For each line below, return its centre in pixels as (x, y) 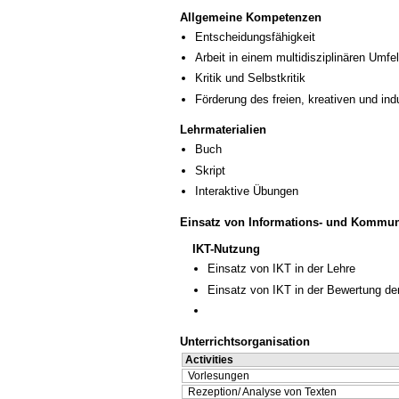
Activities (209, 359)
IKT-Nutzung (226, 249)
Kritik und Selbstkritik (250, 78)
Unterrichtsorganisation (245, 341)
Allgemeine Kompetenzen (251, 17)
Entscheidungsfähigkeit (255, 37)
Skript (210, 170)
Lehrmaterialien (223, 130)
